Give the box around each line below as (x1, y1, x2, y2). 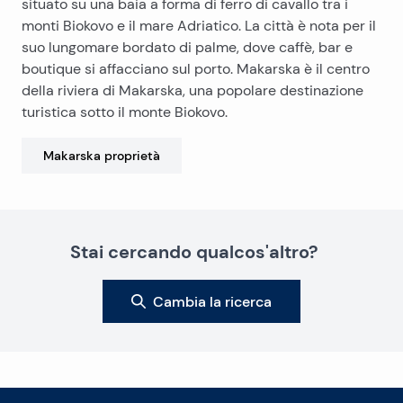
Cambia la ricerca (153, 292, 272, 310)
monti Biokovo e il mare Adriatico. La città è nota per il (22, 17, 376, 34)
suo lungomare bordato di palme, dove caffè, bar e (22, 39, 353, 56)
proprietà (104, 147, 160, 164)
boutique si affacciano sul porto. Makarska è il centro (22, 60, 370, 77)
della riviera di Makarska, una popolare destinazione (22, 82, 363, 99)
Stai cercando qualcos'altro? (70, 240, 318, 263)
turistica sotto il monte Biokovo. (22, 103, 228, 121)
